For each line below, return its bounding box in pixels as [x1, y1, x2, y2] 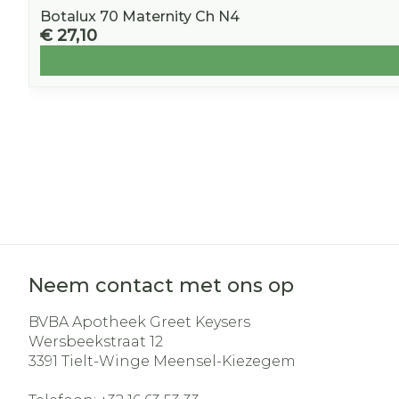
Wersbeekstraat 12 [28, 333, 163, 350]
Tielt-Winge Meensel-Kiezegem [61, 353, 296, 370]
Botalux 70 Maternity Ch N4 [40, 8, 240, 25]
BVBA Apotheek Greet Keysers [28, 313, 250, 330]
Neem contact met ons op [28, 273, 294, 297]
